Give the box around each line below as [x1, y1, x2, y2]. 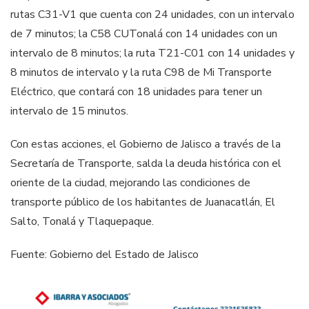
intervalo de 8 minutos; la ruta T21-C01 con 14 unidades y [10, 46, 295, 61]
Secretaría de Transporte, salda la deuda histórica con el [10, 156, 281, 172]
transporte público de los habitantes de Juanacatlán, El [10, 195, 275, 210]
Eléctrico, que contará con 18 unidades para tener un [10, 84, 262, 100]
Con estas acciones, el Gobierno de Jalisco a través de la [10, 137, 281, 152]
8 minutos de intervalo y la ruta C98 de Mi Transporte [10, 65, 272, 81]
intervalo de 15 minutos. [10, 103, 128, 119]
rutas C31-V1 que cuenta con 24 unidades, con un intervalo [10, 7, 295, 23]
